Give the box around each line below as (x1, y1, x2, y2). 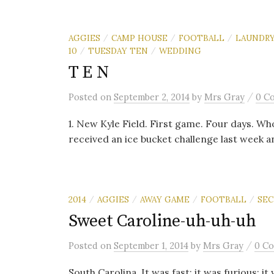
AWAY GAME (140, 194, 190, 205)
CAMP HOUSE (111, 32, 168, 43)
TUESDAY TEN (88, 45, 148, 56)
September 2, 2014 (114, 91, 190, 103)
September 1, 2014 (114, 240, 188, 251)
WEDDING (159, 45, 201, 56)
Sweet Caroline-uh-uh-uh (68, 210, 256, 232)
